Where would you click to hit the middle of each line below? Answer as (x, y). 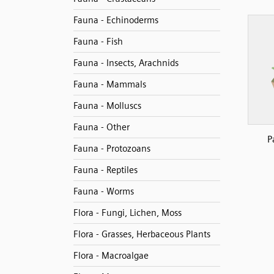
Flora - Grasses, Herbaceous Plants (142, 234)
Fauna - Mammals (109, 84)
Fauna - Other (101, 127)
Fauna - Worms (103, 191)
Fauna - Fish (98, 42)
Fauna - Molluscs (107, 106)
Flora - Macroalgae (111, 256)
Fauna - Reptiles (105, 170)
